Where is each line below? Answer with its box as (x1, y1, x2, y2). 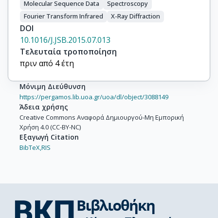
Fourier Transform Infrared (24, 12, 103, 21)
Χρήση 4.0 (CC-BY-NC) (19, 122, 81, 131)
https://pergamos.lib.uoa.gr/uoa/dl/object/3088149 (19, 92, 168, 101)
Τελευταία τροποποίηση (20, 46, 117, 57)
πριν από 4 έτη (20, 57, 74, 69)
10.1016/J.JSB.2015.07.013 (20, 34, 110, 45)
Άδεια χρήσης (19, 102, 68, 111)
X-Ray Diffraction (111, 12, 160, 21)
